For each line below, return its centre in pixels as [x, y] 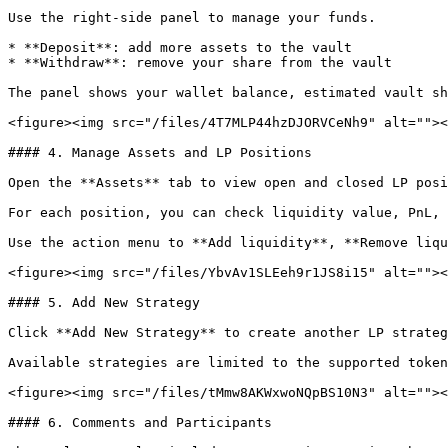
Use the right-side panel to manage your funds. [192, 17]
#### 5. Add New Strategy [104, 302]
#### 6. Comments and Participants [140, 422]
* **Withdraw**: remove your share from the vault [200, 62]
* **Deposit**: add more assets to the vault [180, 47]
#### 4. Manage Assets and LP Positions [160, 152]
